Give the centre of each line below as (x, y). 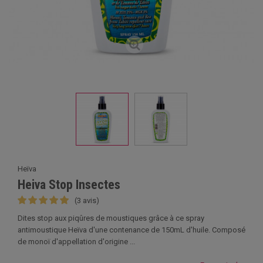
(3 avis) (87, 200)
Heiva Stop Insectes (69, 185)
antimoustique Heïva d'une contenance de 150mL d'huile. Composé (131, 230)
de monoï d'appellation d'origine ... (76, 242)
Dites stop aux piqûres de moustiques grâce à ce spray (111, 218)
